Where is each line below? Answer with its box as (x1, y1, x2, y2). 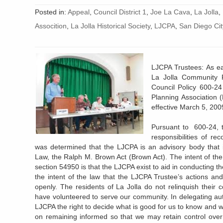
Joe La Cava (150, 7, 190, 16)
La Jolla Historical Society (71, 21, 150, 30)
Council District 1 (94, 7, 146, 16)
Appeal (68, 7, 90, 16)
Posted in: (35, 7, 68, 16)
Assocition (35, 21, 67, 30)
